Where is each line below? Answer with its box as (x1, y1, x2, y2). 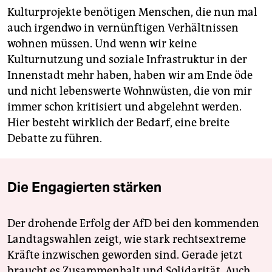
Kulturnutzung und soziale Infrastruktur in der (7, 53, 247, 67)
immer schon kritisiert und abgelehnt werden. (7, 100, 242, 114)
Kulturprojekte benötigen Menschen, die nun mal (7, 5, 257, 19)
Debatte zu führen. (7, 132, 102, 146)
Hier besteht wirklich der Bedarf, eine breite (7, 116, 229, 130)
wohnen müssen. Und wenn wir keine (7, 37, 197, 51)
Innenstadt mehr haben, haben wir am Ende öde (7, 69, 253, 83)
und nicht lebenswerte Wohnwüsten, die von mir (7, 84, 252, 98)
